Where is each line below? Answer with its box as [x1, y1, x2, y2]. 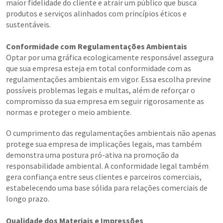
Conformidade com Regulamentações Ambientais [6, 41, 187, 52]
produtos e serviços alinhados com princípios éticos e [6, 8, 187, 19]
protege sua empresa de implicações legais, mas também [6, 139, 202, 149]
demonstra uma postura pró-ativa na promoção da [6, 150, 179, 160]
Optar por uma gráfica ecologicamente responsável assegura [6, 52, 214, 63]
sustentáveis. [6, 19, 51, 30]
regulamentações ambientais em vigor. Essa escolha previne [6, 74, 211, 85]
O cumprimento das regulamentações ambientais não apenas [6, 128, 216, 138]
